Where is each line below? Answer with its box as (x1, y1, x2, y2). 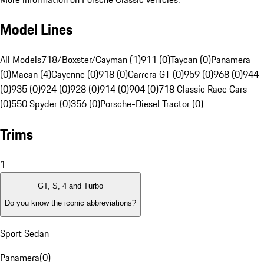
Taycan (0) (170, 52, 211, 67)
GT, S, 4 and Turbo (38, 181, 103, 191)
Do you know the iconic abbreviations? (5, 198, 136, 207)
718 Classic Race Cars (159, 82, 247, 97)
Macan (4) (11, 67, 51, 82)
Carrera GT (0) (128, 67, 184, 82)
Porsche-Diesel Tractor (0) (100, 97, 203, 111)
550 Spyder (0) (11, 97, 71, 111)
